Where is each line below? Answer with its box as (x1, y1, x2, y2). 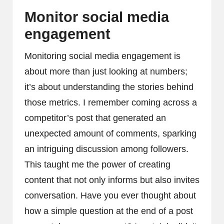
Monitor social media (24, 9, 169, 25)
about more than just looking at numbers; (24, 66, 187, 77)
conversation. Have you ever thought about (24, 190, 196, 201)
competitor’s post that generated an (24, 113, 166, 123)
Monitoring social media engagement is (24, 51, 180, 61)
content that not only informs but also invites (24, 175, 199, 185)
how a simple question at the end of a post (24, 206, 193, 216)
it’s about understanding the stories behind (24, 82, 193, 92)
